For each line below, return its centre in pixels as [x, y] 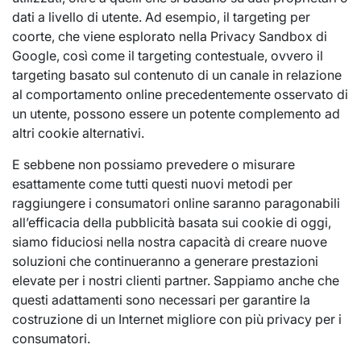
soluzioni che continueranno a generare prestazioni [165, 261]
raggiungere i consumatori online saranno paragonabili [176, 203]
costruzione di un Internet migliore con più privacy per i [177, 319]
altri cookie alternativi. [78, 133]
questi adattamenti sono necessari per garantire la [161, 300]
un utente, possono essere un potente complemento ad [176, 114]
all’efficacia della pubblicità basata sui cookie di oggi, [172, 222]
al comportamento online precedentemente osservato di [180, 94]
